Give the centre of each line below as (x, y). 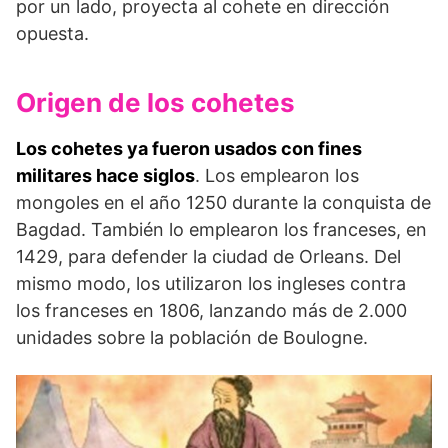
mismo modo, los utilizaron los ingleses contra (211, 284)
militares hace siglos (105, 176)
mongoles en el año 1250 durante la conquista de (223, 203)
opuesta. (52, 34)
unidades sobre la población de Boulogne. (192, 338)
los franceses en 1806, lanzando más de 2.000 (211, 311)
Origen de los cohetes (155, 103)
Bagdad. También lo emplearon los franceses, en (221, 230)
